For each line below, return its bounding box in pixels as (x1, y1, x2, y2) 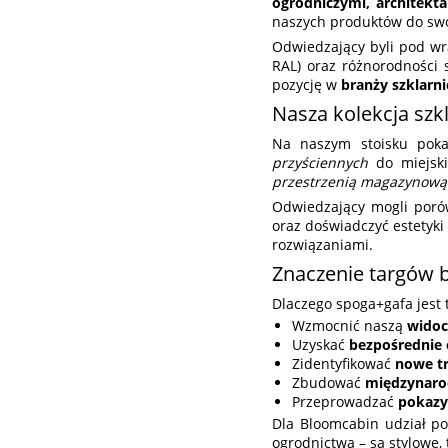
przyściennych (272, 153, 368, 173)
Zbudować (292, 373, 365, 393)
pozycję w (272, 75, 341, 95)
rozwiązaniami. (272, 235, 373, 255)
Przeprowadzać (292, 392, 398, 412)
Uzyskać (292, 335, 349, 355)
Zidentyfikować (292, 354, 395, 374)
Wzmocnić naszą (292, 316, 407, 336)
